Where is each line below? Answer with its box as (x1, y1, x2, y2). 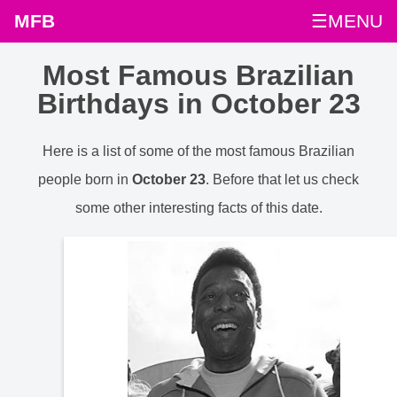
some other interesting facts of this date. (74, 199, 323, 215)
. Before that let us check (206, 171, 359, 187)
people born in (38, 171, 132, 187)
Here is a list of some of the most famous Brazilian (43, 143, 354, 159)
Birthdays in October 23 (36, 88, 361, 121)
